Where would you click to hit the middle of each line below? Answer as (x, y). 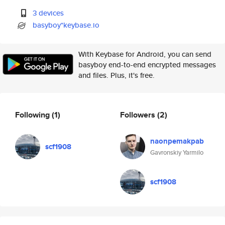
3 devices (48, 13)
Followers (139, 115)
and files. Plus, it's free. (117, 75)
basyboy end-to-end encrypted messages (147, 65)
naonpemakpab (177, 141)
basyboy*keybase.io (66, 25)
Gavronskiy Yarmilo (177, 152)
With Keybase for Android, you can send (145, 54)
